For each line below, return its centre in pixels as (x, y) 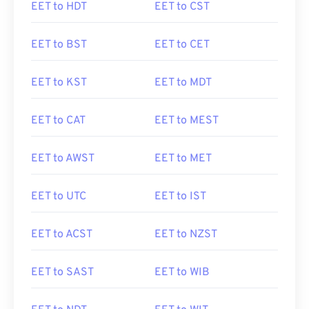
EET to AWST (63, 159)
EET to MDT (183, 83)
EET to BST (59, 45)
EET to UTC (59, 197)
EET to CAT (58, 121)
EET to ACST (62, 235)
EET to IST (180, 197)
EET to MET (183, 159)
